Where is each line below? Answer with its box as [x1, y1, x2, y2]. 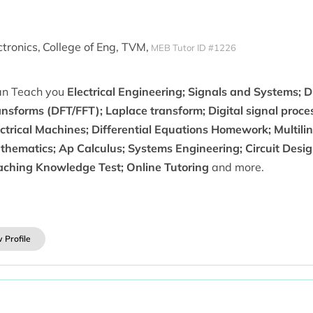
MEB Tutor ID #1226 [150, 41, 236, 53]
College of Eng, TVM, [42, 40, 149, 54]
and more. [208, 160, 264, 174]
